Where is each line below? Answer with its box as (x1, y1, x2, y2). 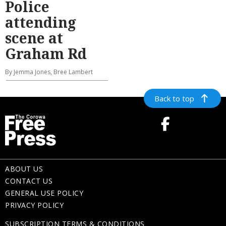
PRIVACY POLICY (5, 200, 64, 210)
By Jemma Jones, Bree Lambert (5, 67, 93, 76)
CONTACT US (5, 176, 52, 186)
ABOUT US (5, 163, 43, 174)
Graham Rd (5, 43, 87, 63)
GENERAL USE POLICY (5, 188, 83, 198)
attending (5, 12, 76, 32)
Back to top (154, 93, 195, 103)
